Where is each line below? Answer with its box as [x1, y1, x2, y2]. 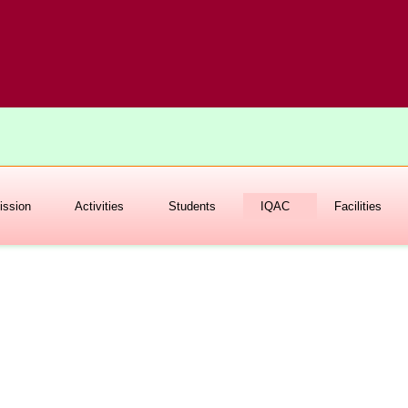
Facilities [333, 199, 382, 213]
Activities [75, 199, 125, 213]
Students [168, 199, 217, 213]
